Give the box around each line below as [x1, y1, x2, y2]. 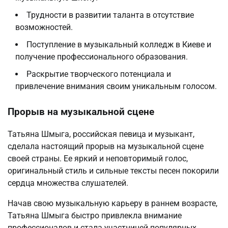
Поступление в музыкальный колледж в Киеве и [26, 39, 211, 49]
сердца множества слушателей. [8, 178, 128, 188]
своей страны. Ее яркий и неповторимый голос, [8, 154, 188, 164]
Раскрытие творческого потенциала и [26, 69, 171, 79]
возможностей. [15, 22, 73, 32]
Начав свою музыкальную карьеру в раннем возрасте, [8, 198, 217, 209]
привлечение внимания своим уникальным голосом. [15, 81, 217, 91]
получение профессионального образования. [15, 51, 188, 62]
